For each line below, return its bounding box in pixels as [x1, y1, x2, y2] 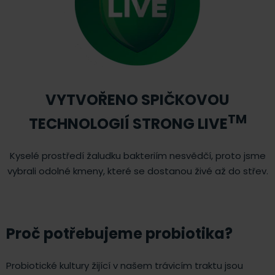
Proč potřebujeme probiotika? [6, 223, 233, 244]
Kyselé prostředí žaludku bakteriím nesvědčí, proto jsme [9, 149, 266, 163]
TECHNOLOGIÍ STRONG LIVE [28, 114, 228, 134]
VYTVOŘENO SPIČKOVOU [45, 90, 230, 110]
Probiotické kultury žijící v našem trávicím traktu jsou [6, 259, 243, 273]
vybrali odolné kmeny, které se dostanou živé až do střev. [7, 165, 268, 178]
